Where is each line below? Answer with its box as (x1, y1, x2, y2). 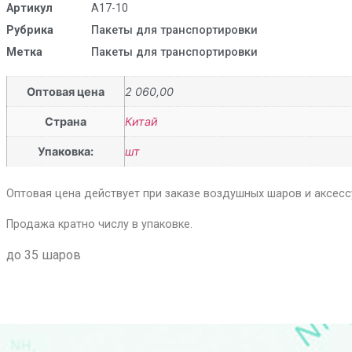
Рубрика (5, 23, 53, 37)
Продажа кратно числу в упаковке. (5, 218, 192, 232)
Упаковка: (37, 144, 93, 158)
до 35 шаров (5, 247, 81, 263)
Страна (44, 114, 86, 128)
